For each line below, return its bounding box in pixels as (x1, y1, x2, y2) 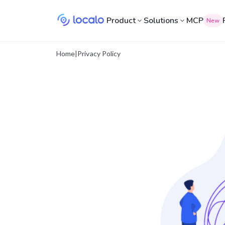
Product (106, 15, 136, 26)
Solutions (144, 15, 179, 26)
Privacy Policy (77, 49, 121, 58)
